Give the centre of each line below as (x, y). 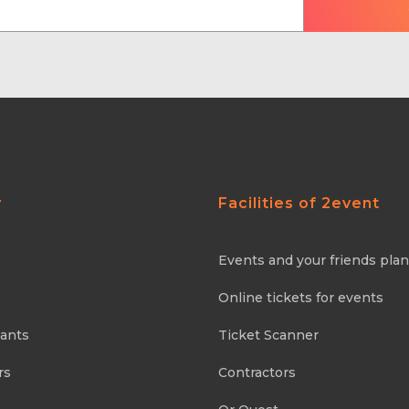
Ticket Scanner (268, 335)
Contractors (257, 372)
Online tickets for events (301, 298)
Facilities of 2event (299, 203)
